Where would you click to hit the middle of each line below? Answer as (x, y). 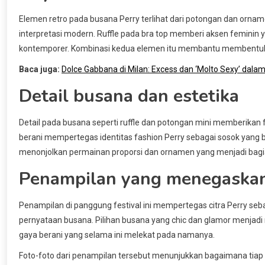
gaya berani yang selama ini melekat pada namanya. (117, 235)
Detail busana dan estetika (129, 96)
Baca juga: (39, 70)
